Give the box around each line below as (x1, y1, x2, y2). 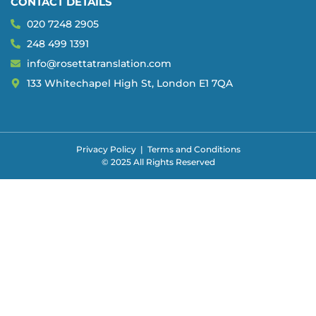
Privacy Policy (75, 144, 136, 155)
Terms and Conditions (147, 144, 241, 155)
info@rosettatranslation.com (26, 57, 171, 71)
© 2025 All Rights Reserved (101, 157, 215, 168)
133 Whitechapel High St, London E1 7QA (26, 77, 233, 90)
